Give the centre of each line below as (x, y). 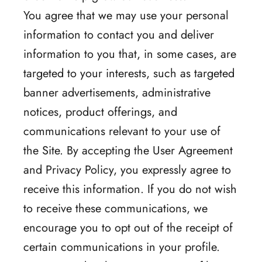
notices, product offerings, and (100, 112)
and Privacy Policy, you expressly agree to (127, 170)
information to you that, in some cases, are (130, 54)
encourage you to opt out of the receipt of (128, 227)
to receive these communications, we (116, 208)
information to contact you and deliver (119, 35)
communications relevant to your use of (122, 131)
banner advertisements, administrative (117, 92)
